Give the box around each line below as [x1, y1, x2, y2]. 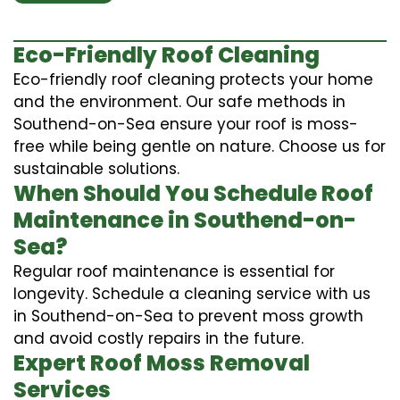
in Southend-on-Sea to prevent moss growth [13, 304, 363, 327]
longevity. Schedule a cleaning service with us [13, 282, 371, 304]
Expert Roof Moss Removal [13, 347, 310, 378]
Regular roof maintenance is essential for [13, 260, 335, 282]
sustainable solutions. [13, 157, 179, 179]
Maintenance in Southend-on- [13, 204, 356, 235]
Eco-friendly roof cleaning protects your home [13, 68, 373, 90]
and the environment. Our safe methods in [13, 90, 346, 112]
